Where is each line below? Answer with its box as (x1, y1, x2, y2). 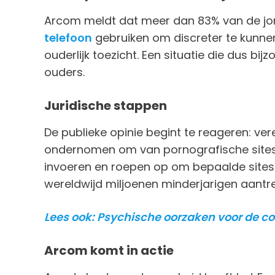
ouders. (44, 64, 85, 80)
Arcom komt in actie (44, 242, 174, 259)
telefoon (44, 30, 92, 45)
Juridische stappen (44, 97, 167, 114)
